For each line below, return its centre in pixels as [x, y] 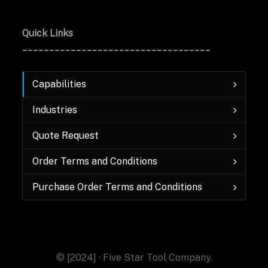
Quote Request [65, 135]
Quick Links [47, 33]
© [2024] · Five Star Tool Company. [134, 258]
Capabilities [59, 84]
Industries [54, 110]
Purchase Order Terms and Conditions [117, 187]
